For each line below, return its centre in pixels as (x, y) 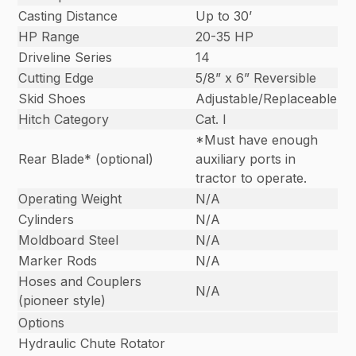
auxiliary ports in (246, 159)
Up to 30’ (224, 16)
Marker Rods (58, 261)
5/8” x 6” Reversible (256, 78)
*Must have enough (257, 140)
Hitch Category (64, 120)
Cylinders (46, 220)
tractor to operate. (252, 178)
